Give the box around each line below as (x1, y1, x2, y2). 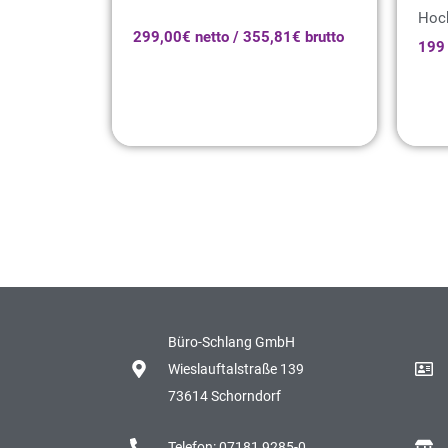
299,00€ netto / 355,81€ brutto (133, 27, 344, 46)
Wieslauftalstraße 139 (167, 360, 304, 377)
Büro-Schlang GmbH (167, 333, 295, 350)
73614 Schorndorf (167, 387, 281, 404)
